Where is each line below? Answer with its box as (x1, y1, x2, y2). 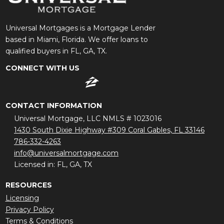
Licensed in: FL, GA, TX (14, 160, 92, 169)
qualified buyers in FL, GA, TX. (5, 46, 107, 56)
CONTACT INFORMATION (5, 101, 102, 110)
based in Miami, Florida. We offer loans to (5, 35, 148, 44)
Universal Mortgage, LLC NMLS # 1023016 (14, 114, 161, 123)
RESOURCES (5, 180, 52, 190)
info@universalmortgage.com (14, 148, 118, 158)
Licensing (5, 193, 39, 203)
